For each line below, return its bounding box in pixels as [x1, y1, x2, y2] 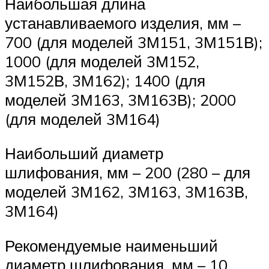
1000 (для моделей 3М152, [5, 51, 199, 71]
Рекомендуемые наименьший [5, 235, 218, 255]
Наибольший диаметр [5, 144, 163, 163]
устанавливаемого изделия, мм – [5, 13, 241, 32]
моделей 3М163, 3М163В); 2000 [5, 89, 236, 109]
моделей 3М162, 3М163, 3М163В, [5, 182, 248, 202]
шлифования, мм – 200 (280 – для [5, 163, 250, 183]
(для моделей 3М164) [5, 109, 160, 128]
